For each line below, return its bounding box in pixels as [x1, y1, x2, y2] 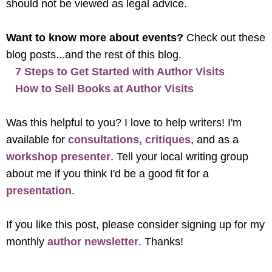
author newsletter [47, 236, 138, 248]
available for [6, 134, 68, 146]
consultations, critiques [68, 134, 191, 146]
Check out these [186, 32, 265, 44]
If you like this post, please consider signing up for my [6, 219, 265, 231]
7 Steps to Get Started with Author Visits [15, 66, 225, 78]
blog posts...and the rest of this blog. [6, 49, 182, 61]
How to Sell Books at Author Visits [15, 83, 194, 95]
